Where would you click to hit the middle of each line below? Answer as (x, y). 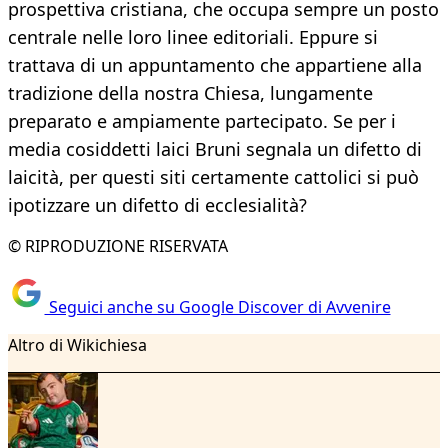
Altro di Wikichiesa (77, 344)
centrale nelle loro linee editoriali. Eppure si (193, 37)
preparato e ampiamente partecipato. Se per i (202, 121)
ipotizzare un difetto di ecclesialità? (157, 205)
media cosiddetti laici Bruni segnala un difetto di (215, 149)
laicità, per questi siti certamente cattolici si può (213, 177)
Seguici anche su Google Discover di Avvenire (217, 306)
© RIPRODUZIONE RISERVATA (118, 246)
